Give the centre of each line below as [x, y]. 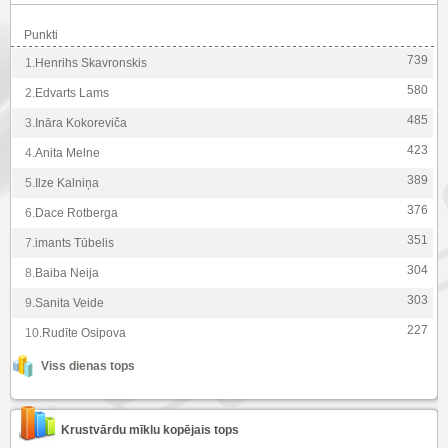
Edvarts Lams [72, 92]
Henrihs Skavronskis [91, 62]
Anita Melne [67, 152]
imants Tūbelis [74, 242]
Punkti [41, 34]
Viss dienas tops [88, 365]
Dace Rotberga [76, 212]
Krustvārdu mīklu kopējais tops [150, 429]
